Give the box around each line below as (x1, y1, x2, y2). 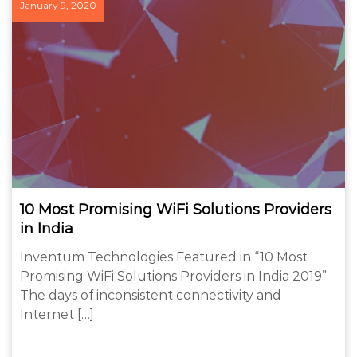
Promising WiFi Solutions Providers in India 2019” (20, 268, 327, 284)
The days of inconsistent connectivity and (20, 287, 281, 303)
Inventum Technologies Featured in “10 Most (20, 249, 308, 265)
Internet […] (20, 306, 94, 322)
